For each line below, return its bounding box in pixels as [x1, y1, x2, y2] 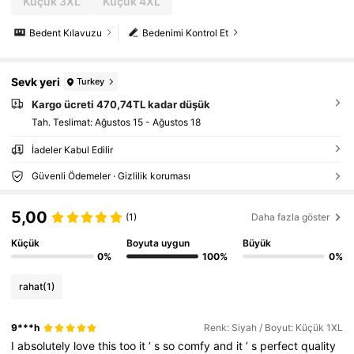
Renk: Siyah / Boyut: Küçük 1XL [203, 322, 343, 334]
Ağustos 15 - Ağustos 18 [94, 116, 201, 129]
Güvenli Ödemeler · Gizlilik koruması [31, 170, 190, 183]
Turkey [77, 75, 105, 87]
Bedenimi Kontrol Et [142, 26, 229, 39]
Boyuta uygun [126, 236, 190, 249]
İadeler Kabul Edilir [31, 144, 113, 156]
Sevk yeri [11, 74, 61, 88]
